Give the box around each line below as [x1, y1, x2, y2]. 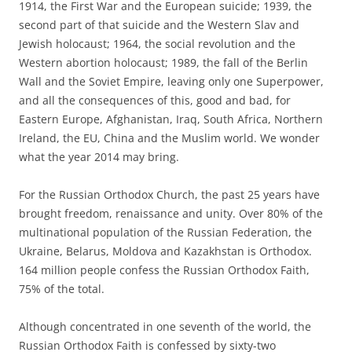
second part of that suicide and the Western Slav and [19, 16, 299, 32]
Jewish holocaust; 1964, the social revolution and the [19, 35, 295, 51]
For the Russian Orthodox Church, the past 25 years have [19, 186, 320, 202]
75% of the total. [19, 280, 104, 296]
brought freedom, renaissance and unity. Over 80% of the [19, 205, 323, 221]
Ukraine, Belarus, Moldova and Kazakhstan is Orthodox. [19, 243, 312, 258]
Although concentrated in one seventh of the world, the [19, 318, 311, 334]
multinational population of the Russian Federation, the [19, 224, 312, 240]
